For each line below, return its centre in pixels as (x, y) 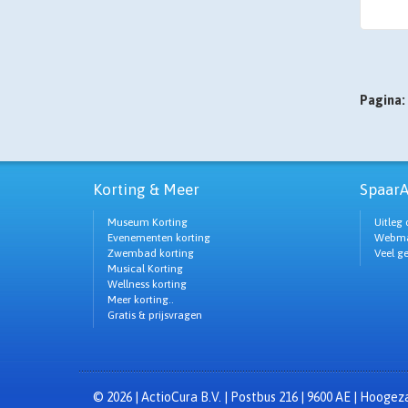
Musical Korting (145, 269)
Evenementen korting (159, 238)
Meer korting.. (141, 300)
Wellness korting (147, 284)
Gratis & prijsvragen (155, 315)
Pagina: (382, 100)
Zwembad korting (151, 253)
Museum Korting (148, 222)
